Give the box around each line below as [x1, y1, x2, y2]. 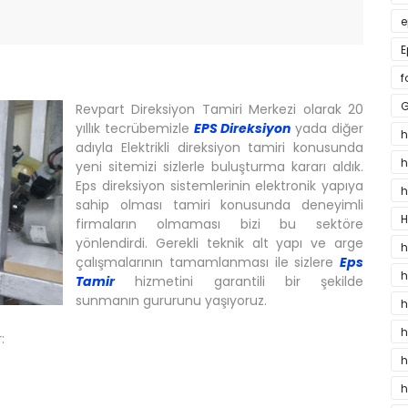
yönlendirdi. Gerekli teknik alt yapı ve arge [76, 234, 363, 252]
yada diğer [291, 119, 364, 138]
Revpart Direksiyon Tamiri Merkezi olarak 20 [76, 100, 363, 118]
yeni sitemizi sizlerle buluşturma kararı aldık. [76, 158, 363, 176]
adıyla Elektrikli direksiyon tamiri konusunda [76, 138, 363, 157]
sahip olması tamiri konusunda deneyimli [76, 196, 363, 214]
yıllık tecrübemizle [76, 119, 194, 138]
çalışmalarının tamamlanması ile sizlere [76, 253, 340, 271]
